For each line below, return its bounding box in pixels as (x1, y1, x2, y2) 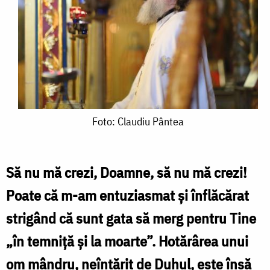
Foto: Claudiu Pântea (92, 114, 184, 128)
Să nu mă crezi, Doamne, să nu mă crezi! (6, 162, 247, 182)
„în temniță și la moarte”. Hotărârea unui (6, 231, 248, 251)
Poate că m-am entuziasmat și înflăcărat (6, 185, 249, 205)
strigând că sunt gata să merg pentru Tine (6, 208, 256, 228)
